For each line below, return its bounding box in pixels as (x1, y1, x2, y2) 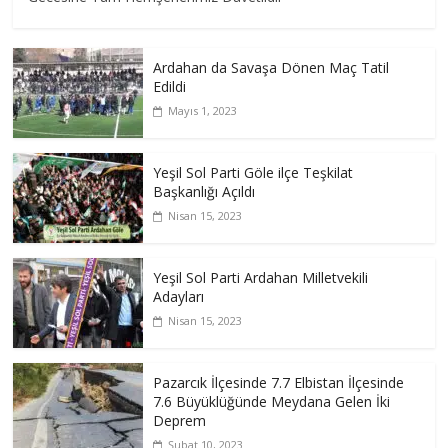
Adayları (153, 287, 205, 307)
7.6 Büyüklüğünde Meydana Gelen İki (153, 392, 391, 412)
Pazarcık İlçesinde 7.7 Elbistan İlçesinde (153, 373, 405, 393)
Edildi (153, 77, 187, 97)
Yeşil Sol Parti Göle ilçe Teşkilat (153, 163, 354, 183)
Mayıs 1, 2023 (168, 103, 238, 119)
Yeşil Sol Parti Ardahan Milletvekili (153, 268, 369, 288)
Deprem (153, 411, 207, 431)
